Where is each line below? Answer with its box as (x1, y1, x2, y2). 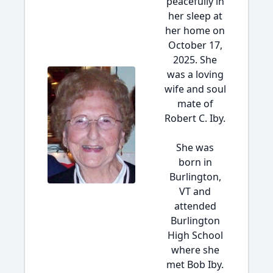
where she (171, 243, 219, 257)
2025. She (173, 53, 217, 66)
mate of (177, 97, 213, 110)
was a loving (166, 68, 224, 81)
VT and (179, 185, 211, 198)
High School (167, 229, 223, 242)
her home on (165, 24, 225, 37)
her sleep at (168, 9, 222, 23)
